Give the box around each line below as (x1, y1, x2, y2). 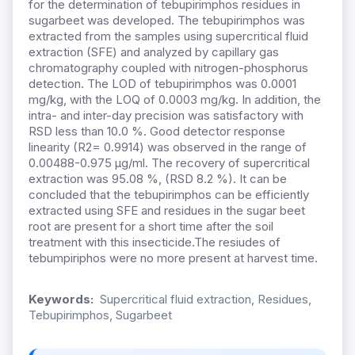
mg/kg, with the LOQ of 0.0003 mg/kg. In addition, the (29, 92, 321, 108)
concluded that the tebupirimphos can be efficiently (29, 187, 309, 203)
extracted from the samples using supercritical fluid (29, 29, 308, 44)
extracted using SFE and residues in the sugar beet (29, 203, 305, 219)
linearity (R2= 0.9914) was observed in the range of (29, 139, 307, 155)
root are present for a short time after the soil (29, 219, 273, 235)
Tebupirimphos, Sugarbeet (29, 307, 172, 323)
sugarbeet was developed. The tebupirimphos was (29, 13, 305, 29)
